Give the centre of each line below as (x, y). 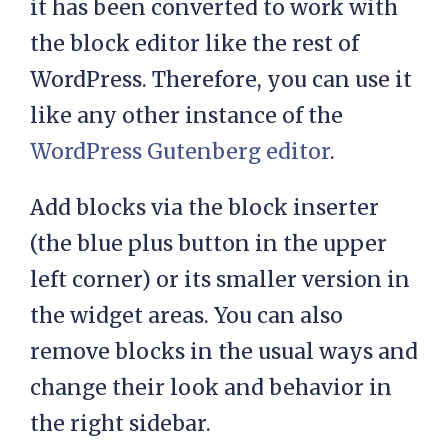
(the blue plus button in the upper (208, 244)
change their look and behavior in (211, 388)
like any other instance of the (186, 116)
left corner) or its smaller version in (220, 280)
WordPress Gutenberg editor (180, 152)
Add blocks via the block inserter (204, 208)
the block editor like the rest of (194, 44)
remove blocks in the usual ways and (224, 352)
